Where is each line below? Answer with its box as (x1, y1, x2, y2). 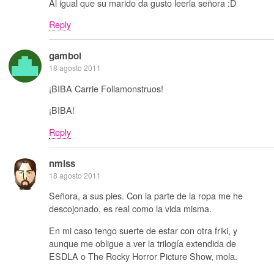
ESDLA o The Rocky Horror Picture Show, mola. (49, 249, 237, 262)
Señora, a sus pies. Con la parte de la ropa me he (49, 189, 243, 202)
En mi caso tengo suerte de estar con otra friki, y (49, 223, 237, 237)
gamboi (49, 49, 81, 63)
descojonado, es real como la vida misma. (49, 202, 212, 215)
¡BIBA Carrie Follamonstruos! (49, 81, 163, 95)
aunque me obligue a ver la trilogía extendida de (49, 236, 236, 250)
